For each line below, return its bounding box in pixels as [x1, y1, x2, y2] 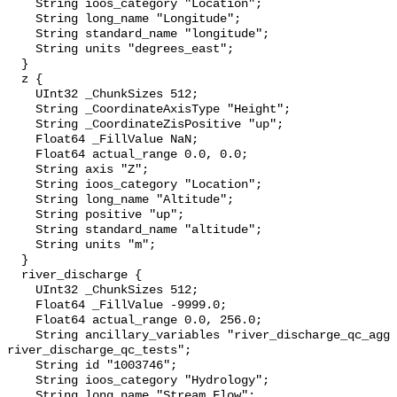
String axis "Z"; [7, 163, 35, 177]
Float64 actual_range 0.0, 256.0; [7, 314, 35, 328]
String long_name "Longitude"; [7, 12, 35, 27]
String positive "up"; [7, 208, 35, 222]
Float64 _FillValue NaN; [7, 133, 35, 147]
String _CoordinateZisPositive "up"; [7, 118, 35, 132]
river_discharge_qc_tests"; [7, 344, 191, 358]
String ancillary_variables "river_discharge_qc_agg [7, 329, 35, 343]
